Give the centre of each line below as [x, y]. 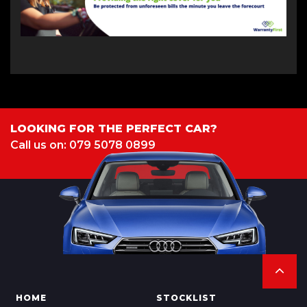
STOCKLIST [186, 298]
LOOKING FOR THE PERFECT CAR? [114, 129]
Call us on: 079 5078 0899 [83, 145]
